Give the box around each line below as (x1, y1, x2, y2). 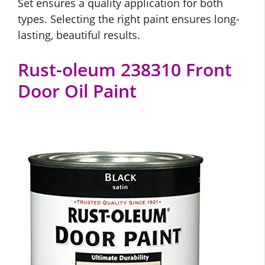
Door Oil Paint (18, 79, 137, 104)
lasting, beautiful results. (18, 28, 140, 43)
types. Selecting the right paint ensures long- (18, 12, 240, 27)
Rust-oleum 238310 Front (18, 57, 232, 82)
